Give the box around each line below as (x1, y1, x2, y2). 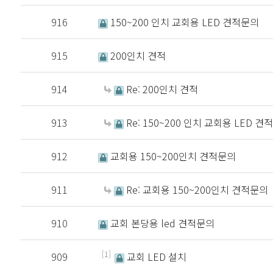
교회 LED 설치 (124, 249, 187, 264)
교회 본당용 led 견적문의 (108, 216, 215, 230)
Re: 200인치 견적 (124, 82, 199, 96)
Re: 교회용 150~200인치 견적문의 (124, 182, 269, 197)
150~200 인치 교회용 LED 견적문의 (108, 15, 260, 29)
